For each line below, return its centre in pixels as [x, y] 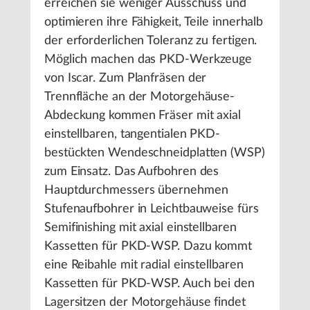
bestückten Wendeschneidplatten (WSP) [155, 153]
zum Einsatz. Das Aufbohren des [132, 172]
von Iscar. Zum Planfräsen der [126, 79]
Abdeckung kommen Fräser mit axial [143, 116]
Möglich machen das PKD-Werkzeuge [148, 60]
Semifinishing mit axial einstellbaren [140, 228]
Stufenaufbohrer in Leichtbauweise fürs [152, 209]
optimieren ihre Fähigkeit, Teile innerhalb [154, 22]
